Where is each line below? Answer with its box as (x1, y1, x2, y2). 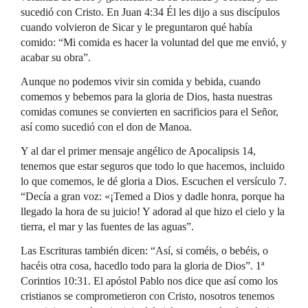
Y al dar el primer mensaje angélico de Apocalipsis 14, (21, 145, 256, 157)
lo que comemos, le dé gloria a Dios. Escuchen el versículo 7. (21, 175, 287, 187)
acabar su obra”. (21, 52, 91, 63)
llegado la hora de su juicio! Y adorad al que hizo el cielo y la (21, 206, 285, 217)
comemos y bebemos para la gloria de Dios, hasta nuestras (21, 91, 272, 102)
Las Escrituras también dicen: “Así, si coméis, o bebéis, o (21, 245, 268, 256)
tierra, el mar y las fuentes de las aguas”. (21, 221, 194, 232)
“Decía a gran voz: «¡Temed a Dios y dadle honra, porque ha (21, 190, 285, 202)
